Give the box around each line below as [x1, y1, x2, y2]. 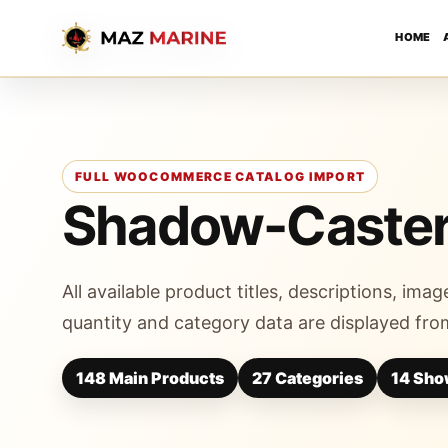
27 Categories [252, 368, 363, 388]
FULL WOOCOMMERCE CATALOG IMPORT [75, 169, 366, 184]
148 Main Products [76, 368, 224, 388]
